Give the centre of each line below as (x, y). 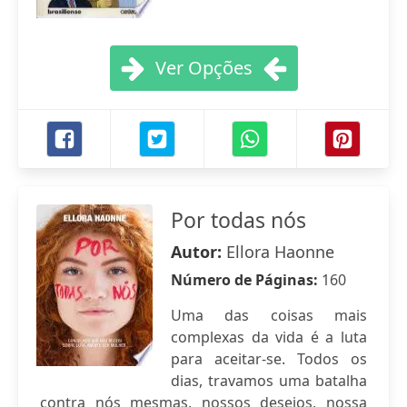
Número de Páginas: (246, 280)
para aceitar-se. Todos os (269, 359)
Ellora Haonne (280, 252)
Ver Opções (203, 68)
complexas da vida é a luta (269, 337)
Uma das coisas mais (269, 315)
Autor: (199, 252)
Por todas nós (238, 220)
